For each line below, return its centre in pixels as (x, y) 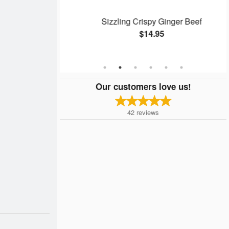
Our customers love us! (143, 86)
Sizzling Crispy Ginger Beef (143, 21)
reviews (148, 112)
